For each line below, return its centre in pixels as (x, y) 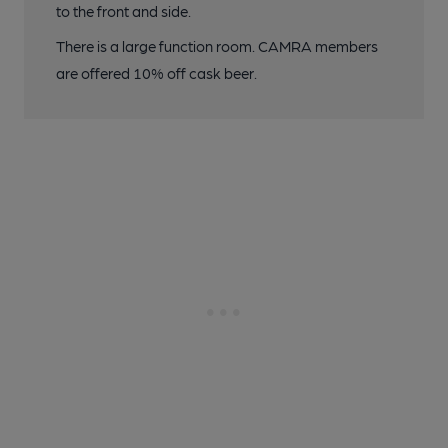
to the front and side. (123, 11)
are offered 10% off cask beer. (156, 73)
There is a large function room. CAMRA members (217, 46)
